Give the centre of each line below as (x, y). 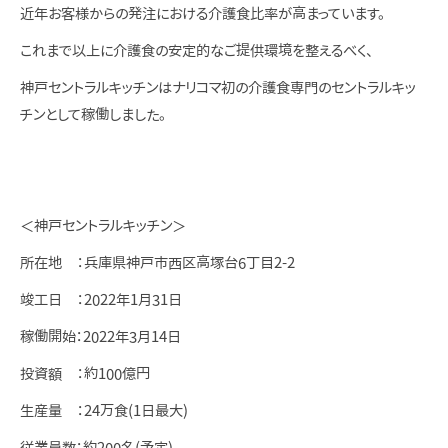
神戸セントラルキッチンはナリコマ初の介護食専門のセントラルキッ (218, 88)
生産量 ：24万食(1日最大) (104, 411)
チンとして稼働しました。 (93, 115)
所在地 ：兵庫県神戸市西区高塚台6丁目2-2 (157, 263)
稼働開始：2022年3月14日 (100, 337)
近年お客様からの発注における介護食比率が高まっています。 (202, 14)
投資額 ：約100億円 (85, 374)
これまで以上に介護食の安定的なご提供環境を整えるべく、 (196, 51)
